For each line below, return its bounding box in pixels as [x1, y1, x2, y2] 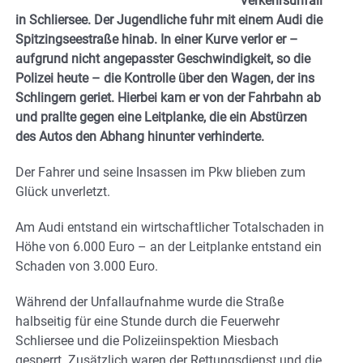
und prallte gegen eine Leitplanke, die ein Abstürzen [15, 109, 307, 125]
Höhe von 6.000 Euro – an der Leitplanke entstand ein [15, 238, 322, 254]
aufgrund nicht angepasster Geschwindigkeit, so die [15, 50, 310, 66]
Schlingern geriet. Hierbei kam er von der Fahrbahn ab [15, 89, 321, 105]
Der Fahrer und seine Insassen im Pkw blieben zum [15, 164, 305, 180]
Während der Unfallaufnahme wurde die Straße [15, 293, 284, 310]
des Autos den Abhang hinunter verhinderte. [15, 128, 264, 144]
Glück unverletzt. [15, 183, 110, 199]
